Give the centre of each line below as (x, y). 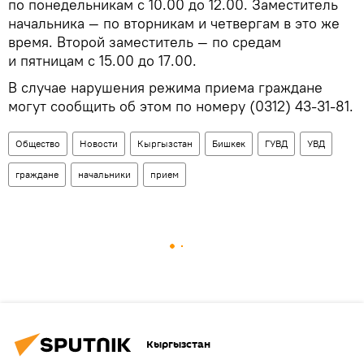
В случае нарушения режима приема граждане (165, 87)
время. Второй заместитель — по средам (145, 41)
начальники (104, 174)
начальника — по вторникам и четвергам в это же (174, 23)
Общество (38, 143)
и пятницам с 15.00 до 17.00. (102, 60)
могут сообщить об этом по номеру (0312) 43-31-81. (181, 106)
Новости (99, 143)
